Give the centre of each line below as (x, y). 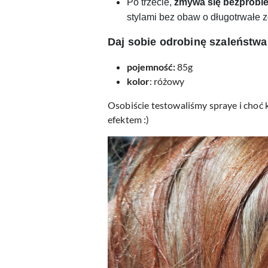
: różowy (167, 81)
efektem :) (129, 119)
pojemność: (151, 67)
